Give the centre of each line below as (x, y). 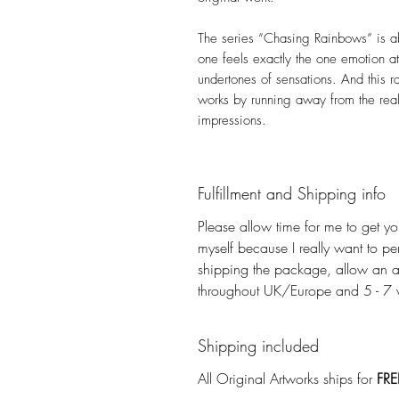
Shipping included (258, 346)
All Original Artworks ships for (287, 379)
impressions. (232, 120)
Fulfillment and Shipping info (292, 193)
